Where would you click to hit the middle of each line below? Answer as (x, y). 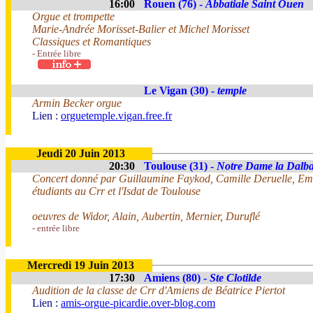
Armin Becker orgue (77, 103)
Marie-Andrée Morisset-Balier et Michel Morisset (141, 29)
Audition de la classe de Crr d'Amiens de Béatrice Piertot (159, 290)
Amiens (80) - (177, 278)
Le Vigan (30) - (181, 90)
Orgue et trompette (73, 16)
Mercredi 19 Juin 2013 (80, 265)
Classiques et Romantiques (92, 42)
